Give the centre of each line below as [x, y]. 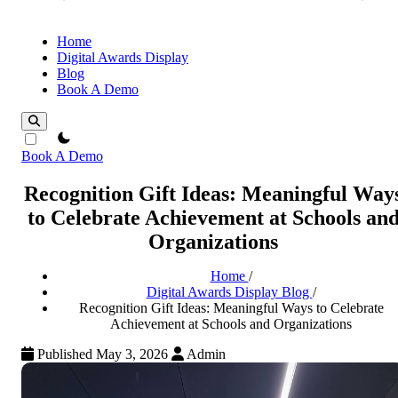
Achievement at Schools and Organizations [231, 323]
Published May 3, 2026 [103, 354]
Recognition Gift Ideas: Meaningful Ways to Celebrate [231, 307]
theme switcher [84, 137]
